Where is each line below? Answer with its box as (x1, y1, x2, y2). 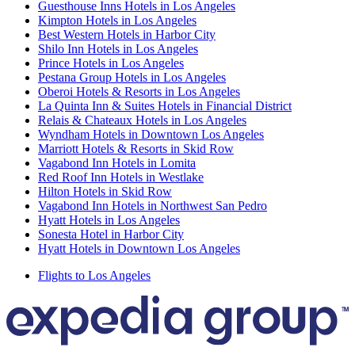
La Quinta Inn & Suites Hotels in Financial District (38, 98, 292, 113)
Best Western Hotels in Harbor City (38, 27, 216, 41)
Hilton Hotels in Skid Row (38, 184, 172, 198)
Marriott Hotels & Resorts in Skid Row (38, 141, 234, 155)
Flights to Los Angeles (38, 268, 151, 282)
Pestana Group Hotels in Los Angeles (38, 70, 226, 84)
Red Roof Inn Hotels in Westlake (38, 170, 204, 184)
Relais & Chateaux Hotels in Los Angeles (38, 113, 246, 127)
